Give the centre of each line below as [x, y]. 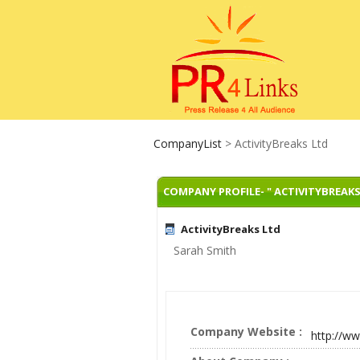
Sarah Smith [205, 250]
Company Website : [246, 331]
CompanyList [189, 143]
